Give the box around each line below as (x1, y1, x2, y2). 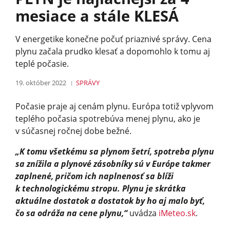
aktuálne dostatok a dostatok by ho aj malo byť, (15, 195, 205, 206)
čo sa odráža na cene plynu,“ (15, 207, 127, 219)
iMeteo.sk (159, 207, 196, 219)
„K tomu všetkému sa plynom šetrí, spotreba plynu (15, 145, 214, 157)
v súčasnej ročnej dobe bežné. (15, 125, 131, 137)
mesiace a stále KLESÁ (15, 5, 179, 26)
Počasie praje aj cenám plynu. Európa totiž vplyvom (15, 100, 214, 112)
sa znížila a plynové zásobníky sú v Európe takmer (15, 158, 210, 169)
